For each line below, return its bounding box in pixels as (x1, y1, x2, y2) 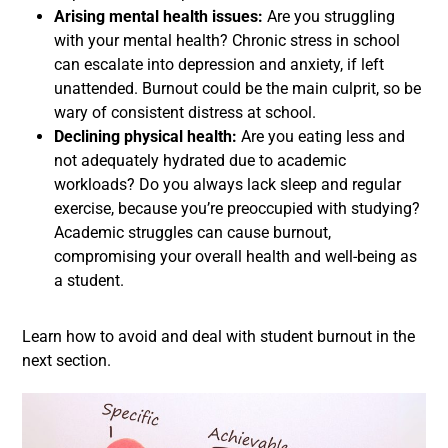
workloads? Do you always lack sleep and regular (54, 175, 401, 194)
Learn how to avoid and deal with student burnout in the (22, 327, 415, 346)
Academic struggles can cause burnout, (54, 223, 331, 242)
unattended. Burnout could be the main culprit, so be (54, 79, 421, 98)
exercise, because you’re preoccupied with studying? (54, 199, 420, 218)
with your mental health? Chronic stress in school (54, 31, 400, 50)
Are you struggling (267, 7, 395, 26)
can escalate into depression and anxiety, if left (54, 55, 384, 74)
